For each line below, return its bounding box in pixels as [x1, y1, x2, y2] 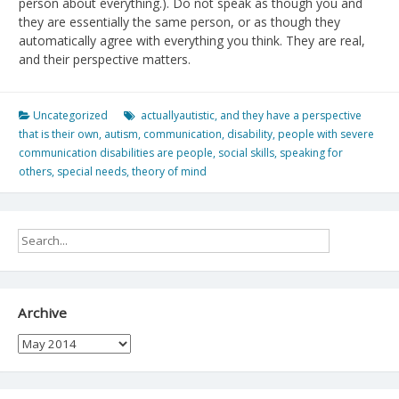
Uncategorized [33, 107, 108, 123]
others [19, 163, 52, 179]
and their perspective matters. [19, 50, 191, 68]
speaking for [280, 144, 343, 160]
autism [104, 126, 138, 142]
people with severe [278, 126, 374, 142]
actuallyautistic [141, 107, 215, 123]
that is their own [19, 126, 99, 142]
